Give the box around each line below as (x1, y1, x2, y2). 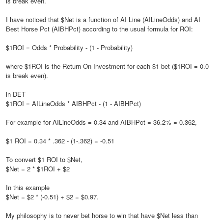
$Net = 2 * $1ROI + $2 (6, 164, 70, 173)
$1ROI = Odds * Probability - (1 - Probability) (6, 43, 133, 52)
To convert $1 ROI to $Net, (6, 155, 82, 164)
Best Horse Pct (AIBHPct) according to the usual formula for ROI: (6, 24, 193, 33)
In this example (6, 183, 50, 192)
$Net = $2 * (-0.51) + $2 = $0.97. (6, 192, 99, 201)
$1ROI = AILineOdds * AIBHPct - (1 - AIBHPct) (6, 99, 141, 108)
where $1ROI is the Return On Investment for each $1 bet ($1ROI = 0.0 (6, 61, 209, 71)
